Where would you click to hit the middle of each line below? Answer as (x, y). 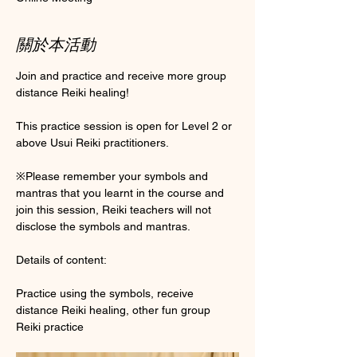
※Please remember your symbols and (114, 176)
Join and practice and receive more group (123, 75)
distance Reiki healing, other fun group (115, 310)
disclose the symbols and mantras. (104, 226)
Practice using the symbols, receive (106, 293)
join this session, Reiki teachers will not (115, 209)
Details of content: (61, 259)
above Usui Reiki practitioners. (94, 142)
